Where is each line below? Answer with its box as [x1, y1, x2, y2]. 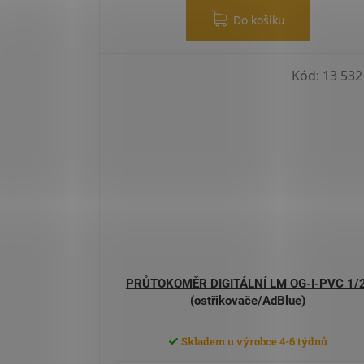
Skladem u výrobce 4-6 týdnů [179, 333, 328, 349]
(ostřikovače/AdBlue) [190, 292, 306, 308]
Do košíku [232, 12, 285, 28]
